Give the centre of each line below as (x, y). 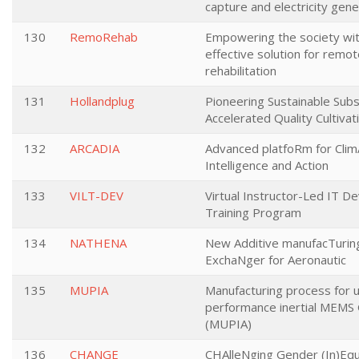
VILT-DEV (97, 196)
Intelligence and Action (267, 165)
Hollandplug (102, 101)
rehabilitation (241, 71)
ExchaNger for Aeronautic (276, 260)
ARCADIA (95, 148)
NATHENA (98, 243)
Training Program (253, 212)
